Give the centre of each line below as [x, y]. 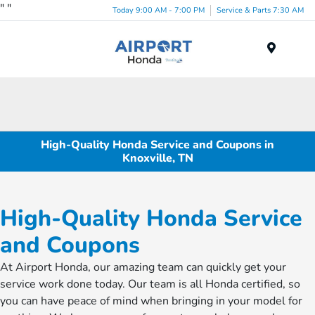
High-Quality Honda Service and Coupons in [157, 144]
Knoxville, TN [157, 158]
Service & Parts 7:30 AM [260, 10]
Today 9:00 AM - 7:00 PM [159, 10]
